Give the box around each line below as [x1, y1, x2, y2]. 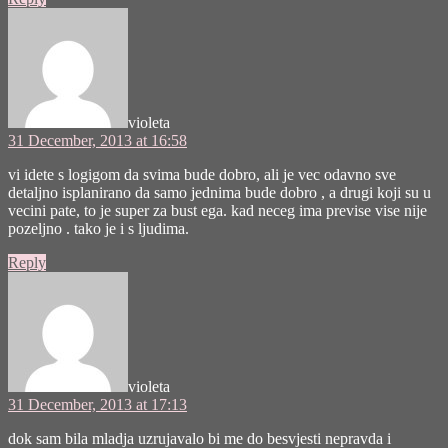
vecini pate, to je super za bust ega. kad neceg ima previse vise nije [8, 201, 427, 219]
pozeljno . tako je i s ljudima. [8, 219, 189, 237]
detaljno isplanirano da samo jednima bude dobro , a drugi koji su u [8, 183, 431, 201]
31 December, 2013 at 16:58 [8, 131, 187, 149]
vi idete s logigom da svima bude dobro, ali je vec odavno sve [8, 165, 396, 183]
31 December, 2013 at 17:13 [8, 395, 187, 413]
